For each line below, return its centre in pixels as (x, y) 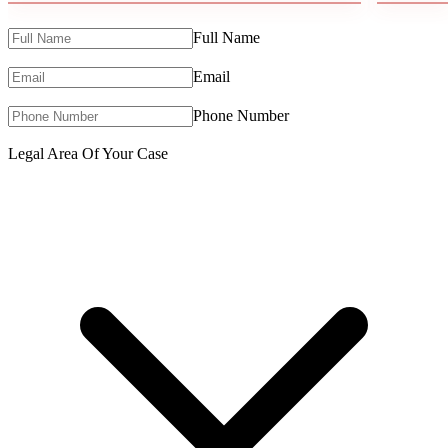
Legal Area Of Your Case (88, 153)
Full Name (226, 37)
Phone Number (241, 115)
